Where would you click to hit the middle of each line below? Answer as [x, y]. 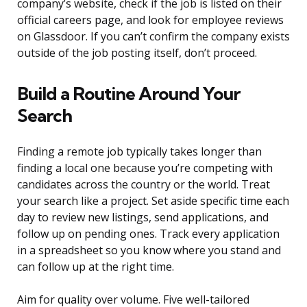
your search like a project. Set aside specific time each [153, 201]
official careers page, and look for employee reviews [150, 20]
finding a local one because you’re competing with [145, 168]
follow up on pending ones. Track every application [148, 234]
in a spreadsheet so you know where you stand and [149, 250]
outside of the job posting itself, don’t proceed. [137, 53]
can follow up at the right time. [96, 267]
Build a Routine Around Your [128, 94]
